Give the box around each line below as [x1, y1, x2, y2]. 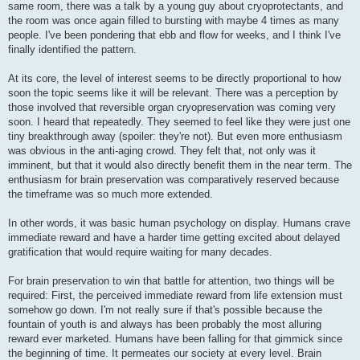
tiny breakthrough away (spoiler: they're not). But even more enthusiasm [8, 130, 342, 143]
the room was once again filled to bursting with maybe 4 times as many [8, 14, 339, 27]
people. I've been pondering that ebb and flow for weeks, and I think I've [8, 29, 341, 42]
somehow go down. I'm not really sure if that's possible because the [8, 304, 322, 317]
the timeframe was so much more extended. [8, 188, 213, 201]
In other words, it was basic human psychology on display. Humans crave [8, 217, 350, 230]
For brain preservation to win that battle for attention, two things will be [8, 275, 334, 288]
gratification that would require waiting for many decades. [8, 246, 272, 259]
